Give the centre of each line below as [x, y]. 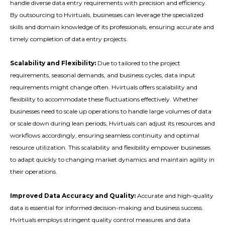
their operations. [34, 171]
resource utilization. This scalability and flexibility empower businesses [110, 147]
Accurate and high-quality [175, 195]
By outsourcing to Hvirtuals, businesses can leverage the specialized [107, 15]
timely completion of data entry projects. [69, 39]
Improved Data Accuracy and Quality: [73, 195]
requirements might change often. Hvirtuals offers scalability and [104, 87]
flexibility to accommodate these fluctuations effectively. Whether [104, 99]
